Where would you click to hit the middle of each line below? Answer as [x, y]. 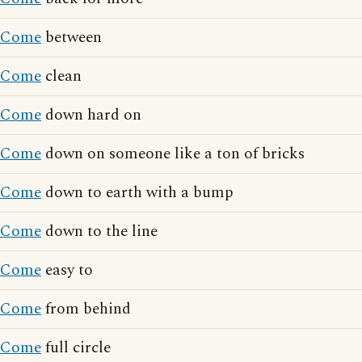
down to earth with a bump [137, 193]
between [72, 38]
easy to [67, 270]
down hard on [91, 115]
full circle [76, 348]
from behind [86, 309]
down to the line [99, 232]
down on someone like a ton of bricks [173, 154]
